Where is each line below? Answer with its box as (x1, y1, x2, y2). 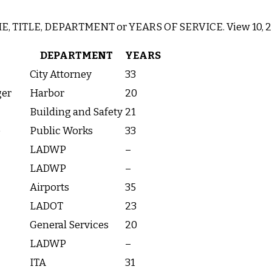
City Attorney (30, 68, 92, 81)
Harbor (30, 87, 64, 100)
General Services (30, 219, 109, 232)
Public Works (30, 124, 93, 138)
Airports (30, 181, 69, 194)
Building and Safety (30, 106, 123, 119)
